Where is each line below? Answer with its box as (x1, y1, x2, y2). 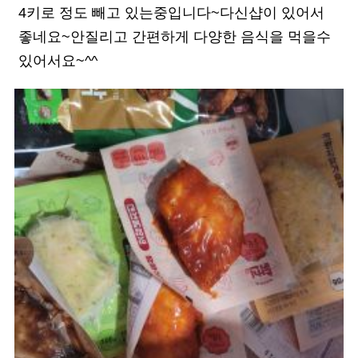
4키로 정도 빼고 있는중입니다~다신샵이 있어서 (18, 5, 324, 22)
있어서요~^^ (18, 53, 97, 70)
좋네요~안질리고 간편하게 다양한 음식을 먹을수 (18, 29, 331, 46)
